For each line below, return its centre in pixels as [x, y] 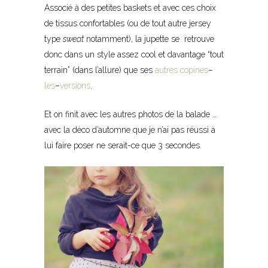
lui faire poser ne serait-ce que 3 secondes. [123, 145]
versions [75, 85]
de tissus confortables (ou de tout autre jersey [128, 23]
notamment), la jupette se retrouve [149, 39]
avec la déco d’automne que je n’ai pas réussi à [130, 130]
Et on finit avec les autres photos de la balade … [130, 114]
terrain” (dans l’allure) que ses [100, 70]
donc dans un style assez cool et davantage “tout [134, 54]
